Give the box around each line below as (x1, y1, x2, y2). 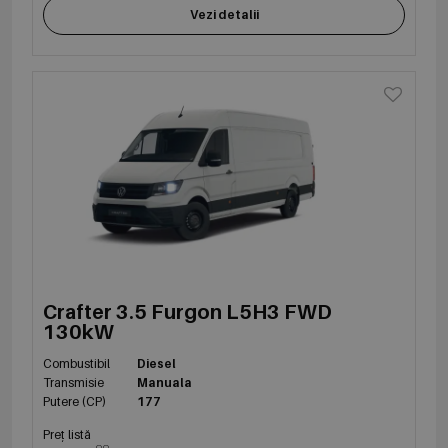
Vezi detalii (189, 7, 259, 23)
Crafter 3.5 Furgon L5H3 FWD (43, 299, 332, 324)
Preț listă (43, 426, 91, 442)
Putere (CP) (43, 393, 106, 409)
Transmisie (43, 374, 104, 390)
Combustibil (43, 355, 110, 371)
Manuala (137, 374, 193, 390)
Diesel (137, 355, 177, 371)
